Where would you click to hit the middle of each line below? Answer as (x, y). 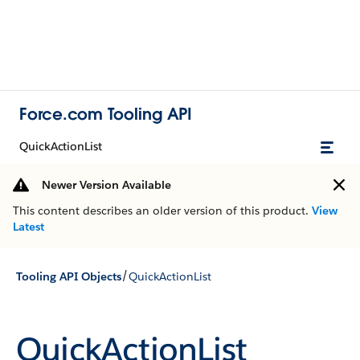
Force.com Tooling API (106, 114)
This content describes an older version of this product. (162, 211)
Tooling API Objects (69, 276)
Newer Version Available (106, 185)
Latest (29, 227)
